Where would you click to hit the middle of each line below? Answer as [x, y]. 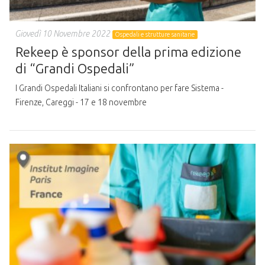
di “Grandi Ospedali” [75, 69]
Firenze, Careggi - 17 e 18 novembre [81, 103]
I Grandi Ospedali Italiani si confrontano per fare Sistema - [119, 89]
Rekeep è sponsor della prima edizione [128, 52]
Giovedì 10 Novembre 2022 [63, 34]
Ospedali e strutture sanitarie [155, 34]
